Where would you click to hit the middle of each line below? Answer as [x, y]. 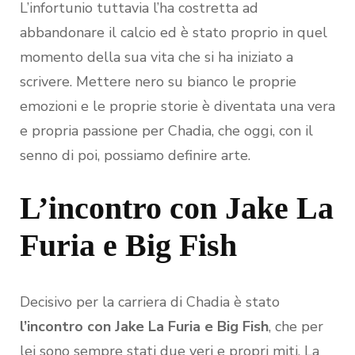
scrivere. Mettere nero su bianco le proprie [158, 82]
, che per [296, 327]
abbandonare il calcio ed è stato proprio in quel [174, 33]
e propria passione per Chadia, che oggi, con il [166, 131]
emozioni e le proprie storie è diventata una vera [177, 107]
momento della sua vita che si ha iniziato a [157, 57]
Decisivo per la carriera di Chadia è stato [150, 302]
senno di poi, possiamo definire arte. [135, 156]
